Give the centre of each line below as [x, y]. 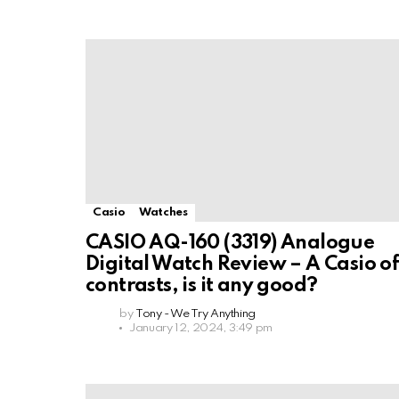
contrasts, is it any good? [202, 286]
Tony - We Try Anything [195, 314]
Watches [163, 212]
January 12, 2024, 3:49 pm [201, 328]
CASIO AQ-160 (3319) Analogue [230, 243]
